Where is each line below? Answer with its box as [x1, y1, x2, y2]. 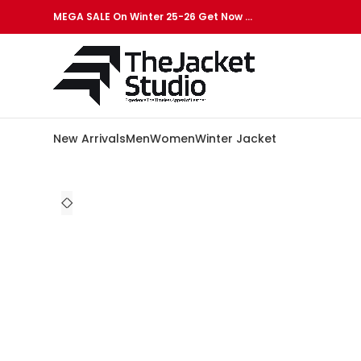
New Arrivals [53, 131, 126, 147]
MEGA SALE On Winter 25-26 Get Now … [53, 10, 252, 23]
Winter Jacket [195, 131, 276, 147]
